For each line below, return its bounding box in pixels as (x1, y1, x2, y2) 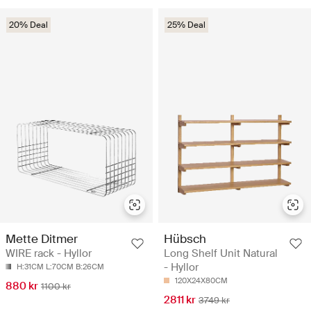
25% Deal (167, 19, 205, 31)
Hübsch (164, 231, 206, 247)
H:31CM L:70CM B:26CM (17, 262, 104, 272)
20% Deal (9, 19, 48, 31)
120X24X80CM (175, 276, 228, 286)
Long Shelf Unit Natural (164, 246, 278, 261)
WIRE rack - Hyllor (6, 246, 92, 261)
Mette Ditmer (6, 231, 78, 247)
